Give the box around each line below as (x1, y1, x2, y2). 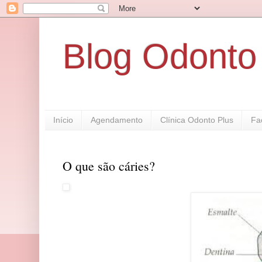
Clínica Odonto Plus (160, 115, 233, 125)
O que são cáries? (63, 157, 155, 175)
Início (53, 115, 73, 125)
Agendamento (91, 115, 143, 125)
